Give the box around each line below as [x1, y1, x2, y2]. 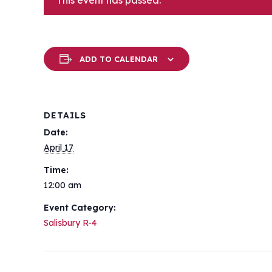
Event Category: [44, 202, 116, 213]
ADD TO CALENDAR [80, 54, 158, 64]
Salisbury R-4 [44, 217, 97, 228]
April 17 [44, 142, 73, 153]
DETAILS [44, 110, 86, 121]
